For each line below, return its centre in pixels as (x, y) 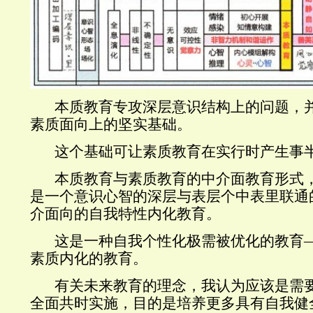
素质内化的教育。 (89, 258)
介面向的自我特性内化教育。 (125, 213)
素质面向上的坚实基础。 (111, 124)
